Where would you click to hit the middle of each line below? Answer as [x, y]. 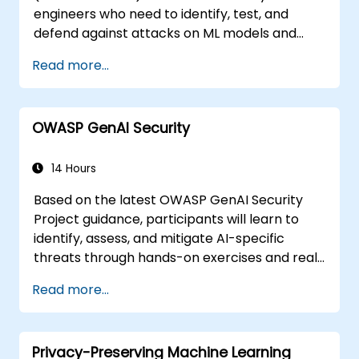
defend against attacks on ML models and [165, 33]
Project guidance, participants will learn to [167, 219]
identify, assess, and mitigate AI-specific [159, 238]
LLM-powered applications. [119, 52]
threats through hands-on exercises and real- [179, 257]
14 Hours [72, 168]
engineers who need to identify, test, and [161, 14]
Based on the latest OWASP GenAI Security [169, 200]
